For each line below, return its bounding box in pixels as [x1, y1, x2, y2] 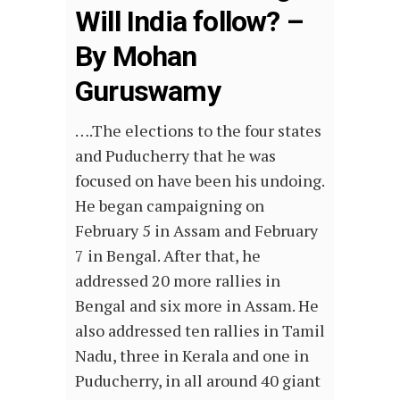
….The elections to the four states [75, 120, 321, 142]
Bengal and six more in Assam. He [75, 295, 319, 317]
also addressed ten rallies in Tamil [75, 320, 325, 342]
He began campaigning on [75, 195, 264, 217]
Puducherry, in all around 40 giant [75, 370, 321, 392]
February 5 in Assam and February [75, 220, 318, 242]
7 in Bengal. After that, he [75, 245, 261, 267]
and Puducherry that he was [75, 145, 276, 167]
